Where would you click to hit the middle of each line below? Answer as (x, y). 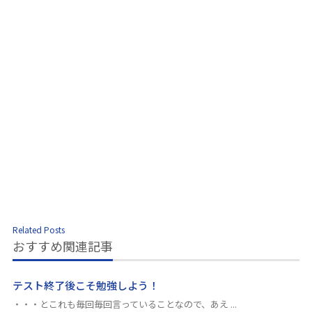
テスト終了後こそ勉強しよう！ (86, 286)
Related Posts (39, 230)
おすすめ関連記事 (63, 246)
